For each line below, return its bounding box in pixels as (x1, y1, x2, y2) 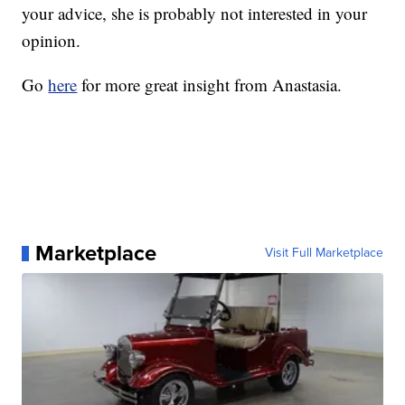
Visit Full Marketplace (264, 243, 383, 263)
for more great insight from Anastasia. (77, 73, 343, 97)
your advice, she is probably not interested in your (22, 2, 368, 25)
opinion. (22, 29, 81, 52)
